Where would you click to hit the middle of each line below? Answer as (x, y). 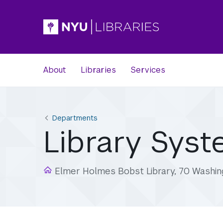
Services (148, 70)
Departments (75, 118)
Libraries (98, 70)
